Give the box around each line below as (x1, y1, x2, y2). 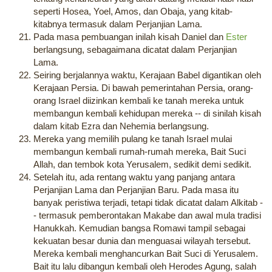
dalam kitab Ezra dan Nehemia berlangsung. (33, 121, 209, 132)
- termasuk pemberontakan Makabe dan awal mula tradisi (33, 210, 261, 221)
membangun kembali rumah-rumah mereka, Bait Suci (33, 146, 246, 157)
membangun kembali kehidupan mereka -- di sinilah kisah (33, 108, 261, 119)
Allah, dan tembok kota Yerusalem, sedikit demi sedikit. (33, 159, 251, 170)
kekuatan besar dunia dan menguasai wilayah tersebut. (33, 236, 251, 246)
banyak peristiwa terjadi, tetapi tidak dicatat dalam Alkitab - (33, 197, 263, 208)
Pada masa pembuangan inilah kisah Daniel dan (33, 32, 226, 42)
